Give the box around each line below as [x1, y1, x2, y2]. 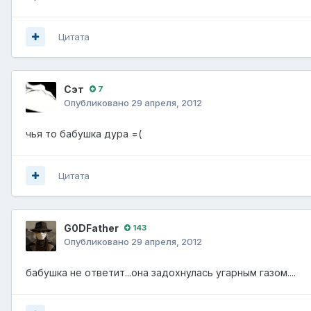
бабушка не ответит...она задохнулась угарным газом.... [26, 266, 296, 278]
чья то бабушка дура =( [26, 127, 142, 140]
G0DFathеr [64, 221, 119, 234]
